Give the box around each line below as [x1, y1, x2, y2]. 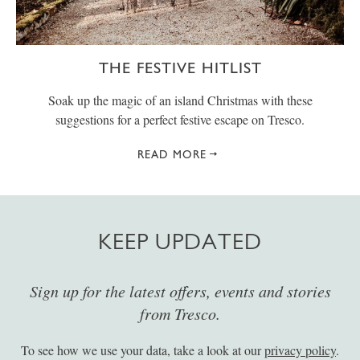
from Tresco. [140, 302, 220, 324]
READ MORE [137, 147, 207, 161]
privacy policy [264, 341, 336, 358]
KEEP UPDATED [98, 227, 262, 255]
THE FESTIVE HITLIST [98, 57, 262, 77]
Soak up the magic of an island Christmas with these [47, 91, 313, 108]
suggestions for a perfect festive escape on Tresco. [55, 110, 305, 128]
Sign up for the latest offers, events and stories [29, 280, 331, 301]
